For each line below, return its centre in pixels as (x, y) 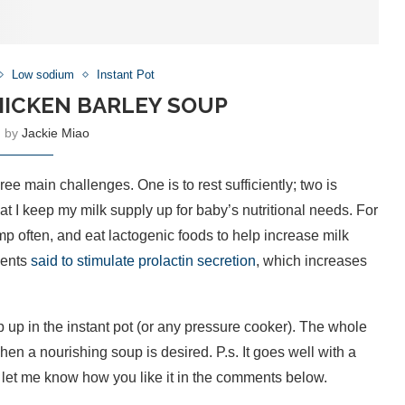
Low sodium (43, 75)
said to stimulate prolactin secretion (143, 261)
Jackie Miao (55, 133)
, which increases (311, 261)
